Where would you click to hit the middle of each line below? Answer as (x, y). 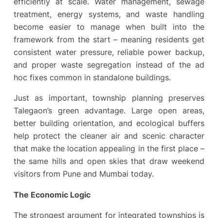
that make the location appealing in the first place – (109, 149)
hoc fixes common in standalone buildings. (92, 78)
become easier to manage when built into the (109, 27)
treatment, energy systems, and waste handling (109, 14)
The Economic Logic (52, 194)
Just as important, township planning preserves (109, 98)
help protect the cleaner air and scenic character (109, 136)
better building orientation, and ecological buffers (109, 123)
